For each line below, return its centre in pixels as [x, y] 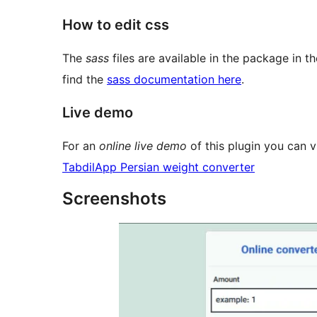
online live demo [143, 145]
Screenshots [114, 198]
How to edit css [116, 24]
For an [81, 145]
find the [85, 79]
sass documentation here [174, 79]
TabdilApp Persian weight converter [158, 167]
